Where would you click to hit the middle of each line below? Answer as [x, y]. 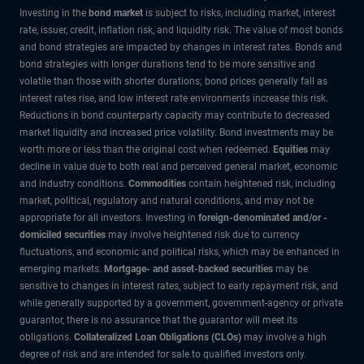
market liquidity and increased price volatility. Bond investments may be [176, 132]
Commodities [157, 183]
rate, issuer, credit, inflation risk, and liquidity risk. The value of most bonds [181, 30]
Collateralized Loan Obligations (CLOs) [158, 337]
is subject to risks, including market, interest [240, 13]
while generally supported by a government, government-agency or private [181, 303]
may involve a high [284, 337]
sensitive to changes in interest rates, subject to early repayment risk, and [179, 286]
